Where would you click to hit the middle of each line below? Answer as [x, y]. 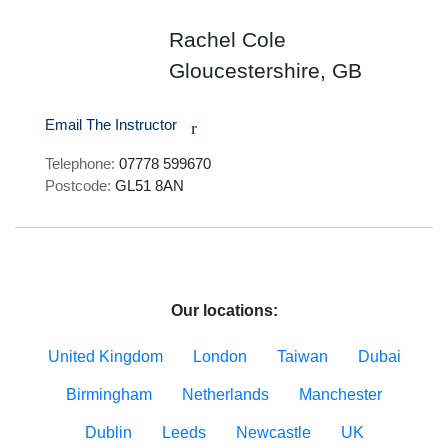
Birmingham [109, 394]
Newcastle [273, 432]
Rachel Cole [228, 39]
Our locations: [224, 310]
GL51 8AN [147, 185]
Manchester [340, 394]
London [219, 356]
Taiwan [302, 356]
